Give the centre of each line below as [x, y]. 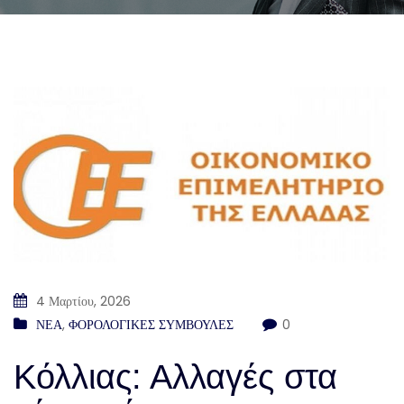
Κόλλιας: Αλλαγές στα [175, 377]
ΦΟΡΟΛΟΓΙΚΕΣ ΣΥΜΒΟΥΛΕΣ [151, 325]
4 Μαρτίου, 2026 [82, 302]
